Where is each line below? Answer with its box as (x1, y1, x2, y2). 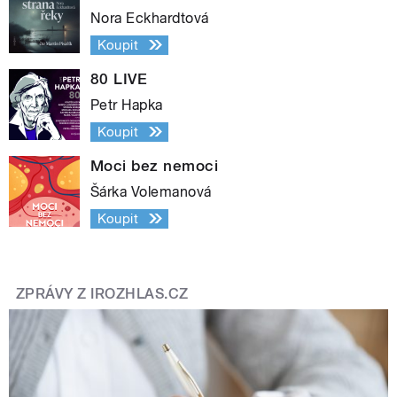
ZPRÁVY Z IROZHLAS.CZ (16, 285, 189, 303)
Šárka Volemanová (90, 183, 212, 200)
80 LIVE (90, 69, 148, 88)
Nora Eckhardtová (90, 9, 209, 27)
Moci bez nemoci (90, 156, 219, 175)
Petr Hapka (90, 96, 163, 113)
